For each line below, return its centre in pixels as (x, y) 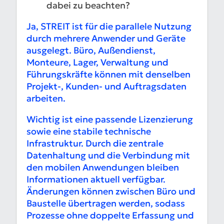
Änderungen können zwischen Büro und (111, 191)
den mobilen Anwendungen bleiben (103, 167)
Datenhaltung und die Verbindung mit (108, 155)
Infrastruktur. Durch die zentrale (95, 143)
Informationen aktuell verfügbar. (96, 179)
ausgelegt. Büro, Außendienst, (91, 50)
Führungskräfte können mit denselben (108, 74)
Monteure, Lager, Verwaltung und (97, 62)
